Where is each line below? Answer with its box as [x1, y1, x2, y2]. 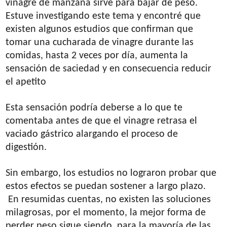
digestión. [6, 142, 47, 153]
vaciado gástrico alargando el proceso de [6, 129, 178, 139]
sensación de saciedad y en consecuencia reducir [6, 63, 212, 74]
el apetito [6, 77, 47, 87]
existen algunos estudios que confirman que [6, 24, 194, 34]
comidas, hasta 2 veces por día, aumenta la [6, 50, 188, 61]
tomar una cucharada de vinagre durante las [6, 37, 194, 48]
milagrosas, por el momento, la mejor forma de [6, 207, 206, 218]
